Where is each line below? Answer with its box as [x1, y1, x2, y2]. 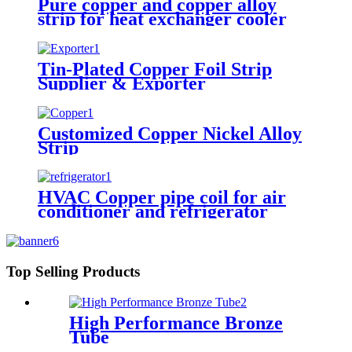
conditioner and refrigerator [38, 201, 268, 222]
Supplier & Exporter [38, 72, 206, 93]
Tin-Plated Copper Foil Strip [38, 58, 272, 79]
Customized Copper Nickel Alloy [38, 123, 302, 144]
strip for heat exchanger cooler [38, 8, 287, 29]
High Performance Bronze [69, 312, 283, 333]
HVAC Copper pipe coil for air [38, 187, 286, 208]
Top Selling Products [6, 263, 140, 280]
